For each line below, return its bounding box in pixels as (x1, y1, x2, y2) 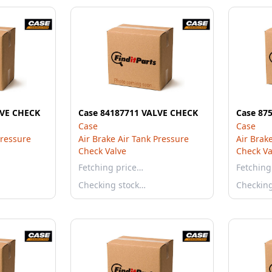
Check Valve (78, 145, 126, 157)
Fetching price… (78, 161, 143, 173)
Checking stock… (78, 179, 146, 191)
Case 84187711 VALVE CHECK (78, 107, 198, 118)
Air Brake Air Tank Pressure (78, 133, 189, 144)
